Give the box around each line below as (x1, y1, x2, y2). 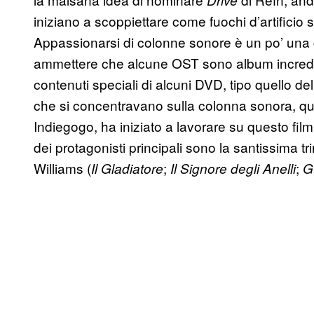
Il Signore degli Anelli (170, 158, 296, 177)
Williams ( (34, 158, 91, 177)
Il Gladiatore (91, 158, 163, 177)
